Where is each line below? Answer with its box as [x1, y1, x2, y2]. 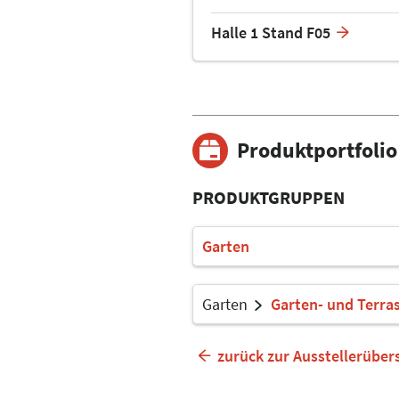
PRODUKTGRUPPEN [192, 185, 345, 208]
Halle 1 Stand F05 [211, 21, 330, 43]
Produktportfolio [237, 135, 397, 164]
